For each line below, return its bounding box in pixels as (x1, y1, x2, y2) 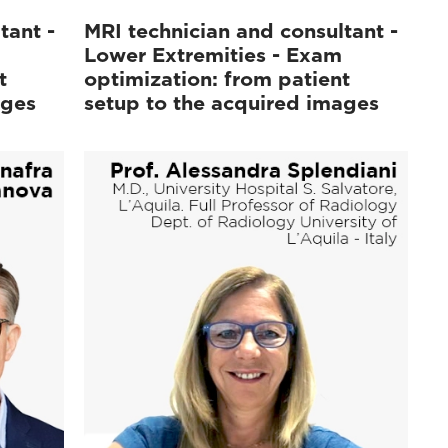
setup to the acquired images (84, 90, 380, 115)
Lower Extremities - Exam (84, 42, 343, 67)
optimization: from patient (84, 66, 351, 91)
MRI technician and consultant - (84, 18, 399, 43)
